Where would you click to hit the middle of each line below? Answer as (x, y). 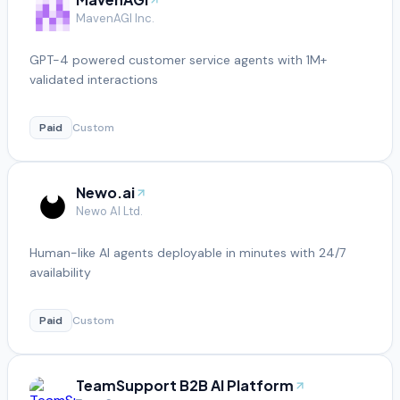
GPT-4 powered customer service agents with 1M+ (178, 59)
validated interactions (94, 79)
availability (60, 272)
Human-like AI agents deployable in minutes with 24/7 (187, 252)
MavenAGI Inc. (115, 18)
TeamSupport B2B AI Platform (185, 385)
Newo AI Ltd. (109, 211)
